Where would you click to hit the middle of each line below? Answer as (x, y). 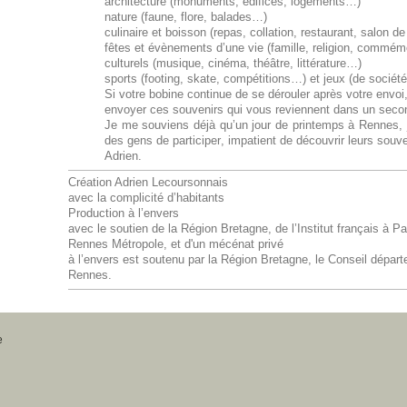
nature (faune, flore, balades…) (185, 18)
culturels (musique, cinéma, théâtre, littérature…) (233, 64)
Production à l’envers (123, 214)
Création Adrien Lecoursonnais (148, 183)
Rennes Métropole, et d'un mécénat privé (175, 245)
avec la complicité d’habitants (146, 199)
